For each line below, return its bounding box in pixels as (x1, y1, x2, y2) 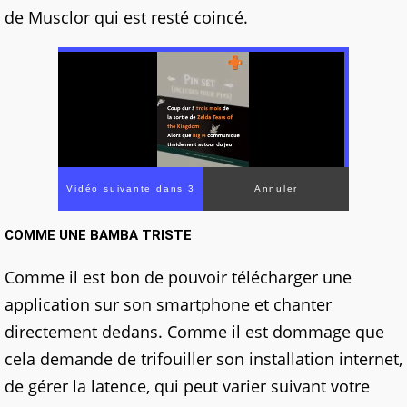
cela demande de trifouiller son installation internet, (5, 348, 402, 371)
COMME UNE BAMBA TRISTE (5, 227, 192, 244)
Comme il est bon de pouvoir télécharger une (5, 266, 352, 289)
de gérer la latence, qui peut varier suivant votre (5, 375, 370, 398)
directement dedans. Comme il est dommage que (5, 321, 384, 343)
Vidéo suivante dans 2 (66, 184, 195, 194)
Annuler (253, 184, 299, 194)
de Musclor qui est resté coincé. (5, 6, 248, 29)
